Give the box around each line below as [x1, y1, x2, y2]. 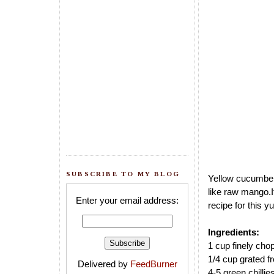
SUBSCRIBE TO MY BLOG [66, 170, 180, 177]
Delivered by [77, 259, 130, 270]
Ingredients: [208, 227, 259, 238]
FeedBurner [130, 259, 177, 270]
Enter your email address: [76, 195, 179, 206]
